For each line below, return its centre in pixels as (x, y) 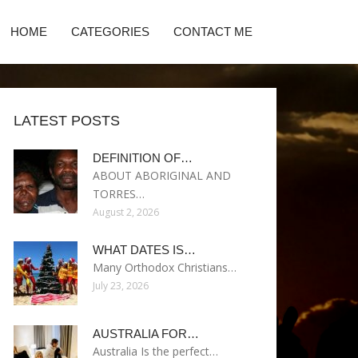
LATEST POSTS (67, 121)
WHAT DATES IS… (144, 250)
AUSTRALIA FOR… (146, 334)
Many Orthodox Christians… (165, 267)
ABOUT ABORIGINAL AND (162, 175)
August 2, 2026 (126, 212)
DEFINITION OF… (143, 158)
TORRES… (119, 194)
